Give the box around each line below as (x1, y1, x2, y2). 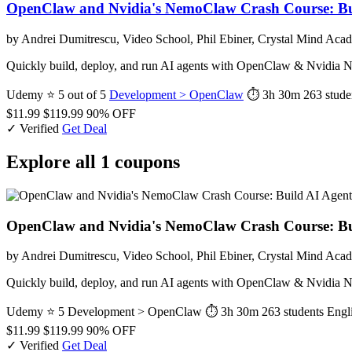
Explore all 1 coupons (6, 151, 180, 172)
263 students (262, 305, 324, 319)
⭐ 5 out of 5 (46, 88, 106, 102)
